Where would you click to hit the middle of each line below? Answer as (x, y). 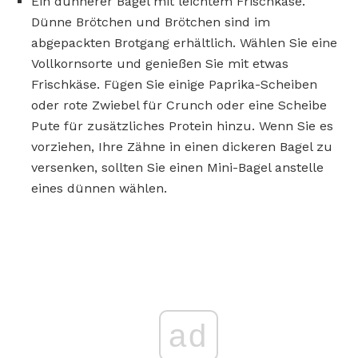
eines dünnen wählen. (99, 189)
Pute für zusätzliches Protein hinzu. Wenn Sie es (182, 126)
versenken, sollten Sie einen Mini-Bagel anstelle (177, 168)
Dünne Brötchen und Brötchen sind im (151, 22)
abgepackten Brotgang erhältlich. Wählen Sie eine (184, 43)
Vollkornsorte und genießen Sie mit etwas (160, 64)
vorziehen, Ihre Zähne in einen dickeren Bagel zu (182, 147)
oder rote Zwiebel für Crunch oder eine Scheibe (179, 105)
